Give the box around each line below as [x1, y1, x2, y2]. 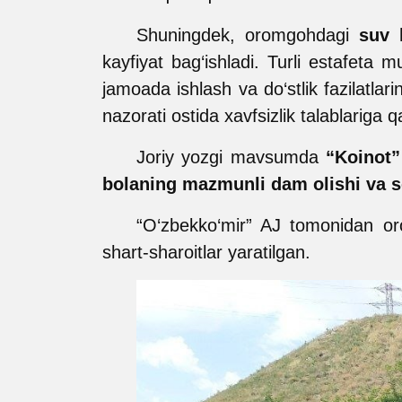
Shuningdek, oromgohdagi [135, 24, 359, 45]
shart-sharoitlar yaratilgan [102, 241, 305, 262]
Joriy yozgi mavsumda [135, 146, 327, 167]
